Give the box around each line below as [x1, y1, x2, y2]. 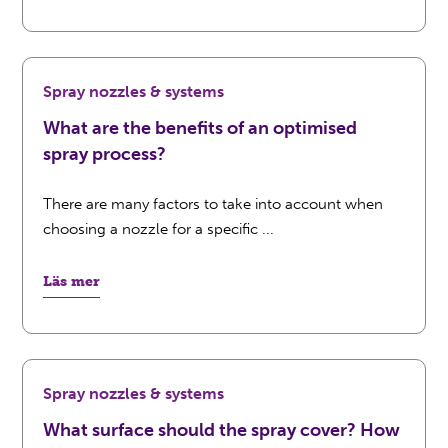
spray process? [43, 143, 167, 165]
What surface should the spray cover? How [43, 419, 401, 441]
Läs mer [43, 273, 101, 290]
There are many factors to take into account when [43, 195, 384, 213]
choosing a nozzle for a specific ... [43, 220, 275, 238]
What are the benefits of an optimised [43, 117, 358, 139]
